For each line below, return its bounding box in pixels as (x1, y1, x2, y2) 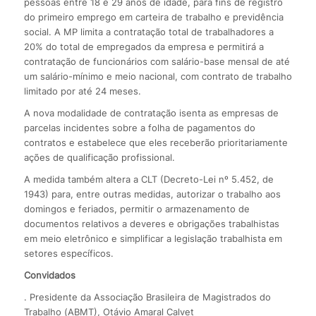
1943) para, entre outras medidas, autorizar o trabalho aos (23, 188, 281, 200)
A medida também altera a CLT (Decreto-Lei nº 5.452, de (23, 173, 274, 185)
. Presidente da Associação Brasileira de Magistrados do (23, 291, 271, 303)
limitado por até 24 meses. (23, 85, 141, 97)
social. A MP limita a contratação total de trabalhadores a (23, 25, 274, 37)
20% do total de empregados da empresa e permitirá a (23, 40, 264, 52)
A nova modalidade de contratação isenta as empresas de (23, 107, 279, 119)
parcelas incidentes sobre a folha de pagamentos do (23, 121, 255, 133)
